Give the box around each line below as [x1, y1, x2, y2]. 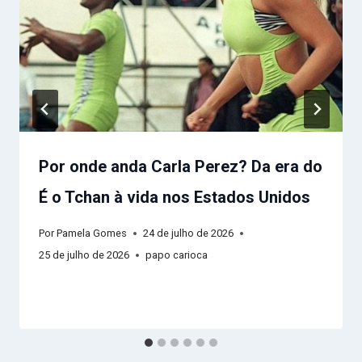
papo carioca [145, 249, 208, 262]
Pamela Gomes [57, 227, 128, 240]
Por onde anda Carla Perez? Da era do [39, 156, 322, 176]
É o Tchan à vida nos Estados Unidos [39, 187, 310, 207]
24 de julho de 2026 [143, 227, 234, 240]
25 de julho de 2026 [39, 249, 129, 262]
